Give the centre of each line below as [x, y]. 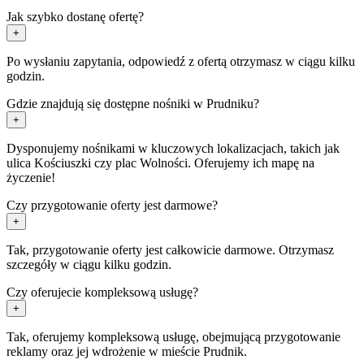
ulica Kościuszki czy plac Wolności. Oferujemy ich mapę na [160, 162]
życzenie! [31, 177]
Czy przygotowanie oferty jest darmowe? [112, 205]
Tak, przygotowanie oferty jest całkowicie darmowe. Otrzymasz [170, 249]
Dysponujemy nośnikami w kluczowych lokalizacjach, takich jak [173, 148]
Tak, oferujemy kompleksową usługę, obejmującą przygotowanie [173, 336]
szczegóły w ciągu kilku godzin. [89, 264]
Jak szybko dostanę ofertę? [75, 16]
